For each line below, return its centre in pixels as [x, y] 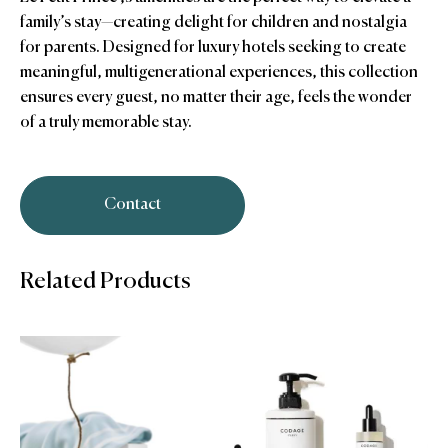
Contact [132, 205]
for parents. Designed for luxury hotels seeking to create [213, 48]
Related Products [105, 282]
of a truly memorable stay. [106, 123]
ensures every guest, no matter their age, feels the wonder [216, 98]
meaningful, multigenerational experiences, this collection [219, 73]
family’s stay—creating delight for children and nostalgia [213, 23]
